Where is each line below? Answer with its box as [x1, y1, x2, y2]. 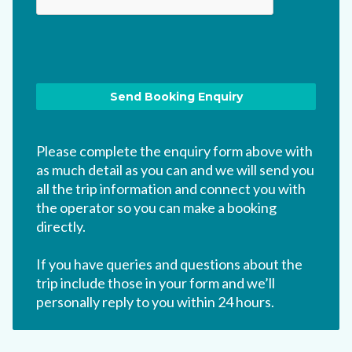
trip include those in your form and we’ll [36, 274, 275, 292]
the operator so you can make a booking [36, 199, 277, 217]
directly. [36, 218, 86, 236]
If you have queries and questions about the [36, 255, 302, 273]
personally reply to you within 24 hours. [36, 293, 274, 311]
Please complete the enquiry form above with [36, 142, 313, 160]
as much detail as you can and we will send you [36, 161, 314, 179]
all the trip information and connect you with [36, 180, 306, 198]
